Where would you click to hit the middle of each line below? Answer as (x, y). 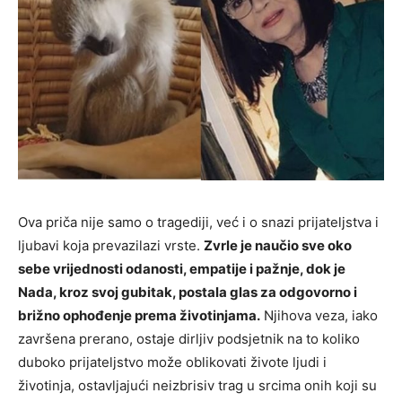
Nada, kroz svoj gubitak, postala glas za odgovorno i (188, 292)
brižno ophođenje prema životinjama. (139, 315)
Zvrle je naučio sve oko (278, 245)
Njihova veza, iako (319, 315)
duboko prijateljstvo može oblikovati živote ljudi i (172, 362)
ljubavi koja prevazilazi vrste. (111, 245)
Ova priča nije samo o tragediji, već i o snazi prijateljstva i (198, 222)
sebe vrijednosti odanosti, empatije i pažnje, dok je (182, 268)
